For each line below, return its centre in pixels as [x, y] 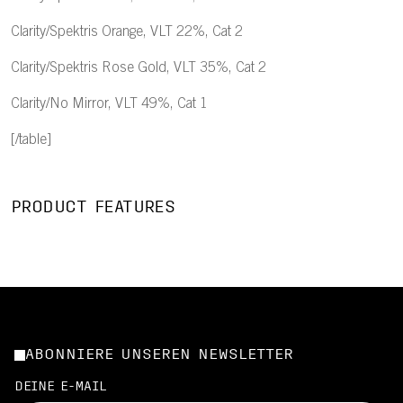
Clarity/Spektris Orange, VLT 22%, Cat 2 [127, 32]
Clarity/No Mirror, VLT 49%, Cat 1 [109, 104]
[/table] [31, 140]
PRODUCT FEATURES [93, 208]
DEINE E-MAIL [60, 387]
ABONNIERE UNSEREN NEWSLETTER [159, 355]
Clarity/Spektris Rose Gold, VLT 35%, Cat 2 [139, 68]
